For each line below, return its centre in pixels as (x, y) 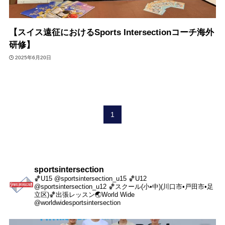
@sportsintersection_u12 (71, 187)
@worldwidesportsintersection (77, 203)
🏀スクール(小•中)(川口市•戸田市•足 (161, 187)
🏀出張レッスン (72, 195)
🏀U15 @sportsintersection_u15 (81, 179)
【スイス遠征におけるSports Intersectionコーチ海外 (111, 33)
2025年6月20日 (33, 57)
